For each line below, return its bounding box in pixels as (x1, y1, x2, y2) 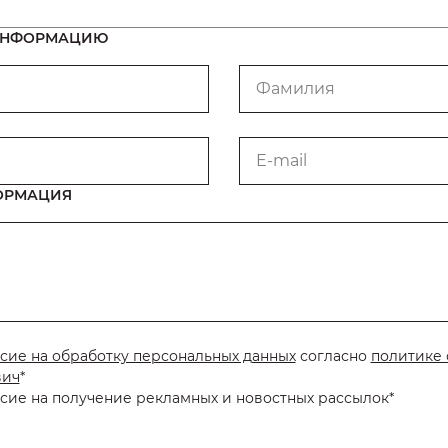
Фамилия (256, 78, 335, 98)
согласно (295, 346, 371, 365)
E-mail (256, 150, 307, 170)
